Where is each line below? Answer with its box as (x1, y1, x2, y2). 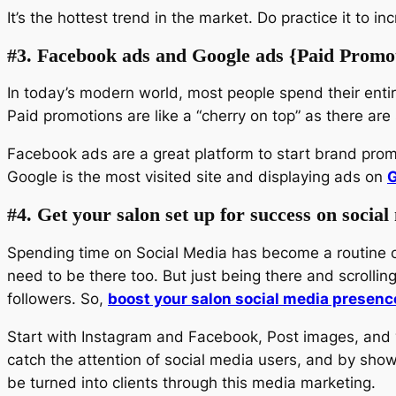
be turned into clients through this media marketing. (7, 373, 376, 392)
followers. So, (7, 289, 108, 308)
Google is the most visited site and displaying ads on (7, 168, 387, 187)
